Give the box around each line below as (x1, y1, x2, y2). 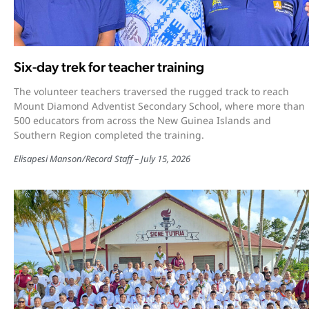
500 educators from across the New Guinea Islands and (14, 114, 271, 128)
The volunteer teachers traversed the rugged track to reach (14, 85, 289, 99)
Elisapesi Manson (14, 152, 82, 166)
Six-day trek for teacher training (14, 59, 204, 76)
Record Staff (86, 152, 132, 166)
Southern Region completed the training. (14, 128, 204, 142)
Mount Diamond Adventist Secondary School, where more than (14, 99, 305, 113)
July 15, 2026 (141, 152, 190, 166)
